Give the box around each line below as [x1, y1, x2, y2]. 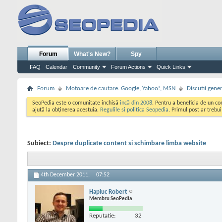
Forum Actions [111, 64, 146, 70]
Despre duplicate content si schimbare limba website [53, 140, 206, 147]
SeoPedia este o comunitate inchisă [32, 100, 120, 106]
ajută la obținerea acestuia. [32, 107, 100, 113]
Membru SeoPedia [89, 196, 132, 202]
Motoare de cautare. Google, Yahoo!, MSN [66, 85, 175, 92]
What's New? [74, 51, 111, 57]
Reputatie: [89, 212, 115, 219]
